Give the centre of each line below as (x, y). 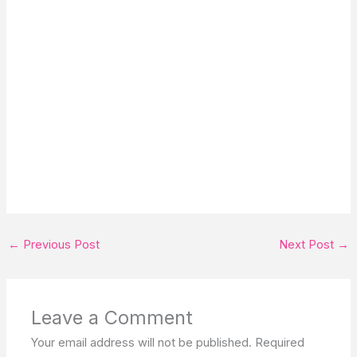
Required (280, 343)
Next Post (308, 244)
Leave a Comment (112, 318)
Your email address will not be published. (142, 343)
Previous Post (59, 244)
